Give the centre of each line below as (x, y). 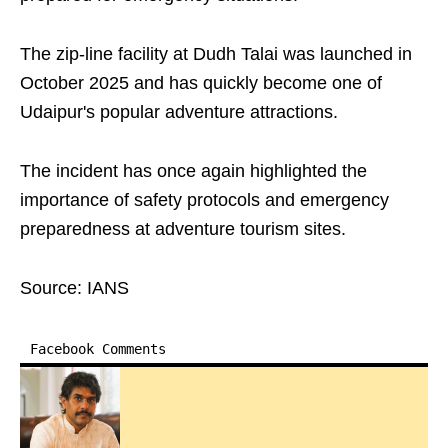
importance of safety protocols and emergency (204, 200)
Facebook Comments (98, 349)
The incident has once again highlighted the (193, 171)
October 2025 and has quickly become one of (201, 83)
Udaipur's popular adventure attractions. (179, 112)
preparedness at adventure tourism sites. (183, 229)
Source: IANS (74, 288)
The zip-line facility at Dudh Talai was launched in (216, 54)
